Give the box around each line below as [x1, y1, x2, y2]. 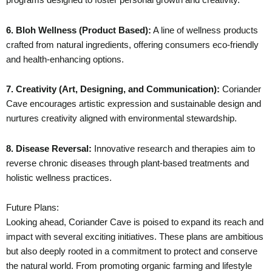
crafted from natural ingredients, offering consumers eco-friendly [6, 39, 259, 50]
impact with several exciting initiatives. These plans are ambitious [6, 232, 263, 242]
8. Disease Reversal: [6, 143, 92, 154]
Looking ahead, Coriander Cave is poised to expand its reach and [6, 217, 263, 228]
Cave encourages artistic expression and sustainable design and [6, 99, 261, 109]
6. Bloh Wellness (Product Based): [6, 25, 151, 35]
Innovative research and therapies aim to [92, 143, 255, 154]
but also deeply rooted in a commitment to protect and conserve [6, 246, 257, 257]
